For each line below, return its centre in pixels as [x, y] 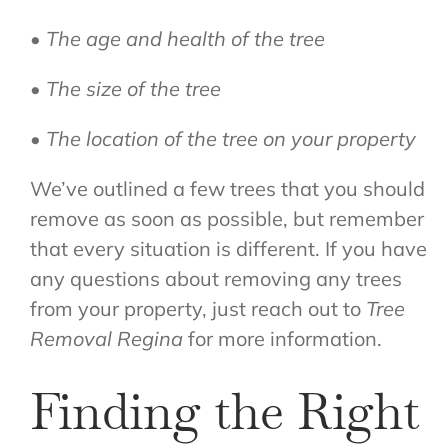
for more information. [282, 339]
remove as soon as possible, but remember [226, 219]
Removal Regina [106, 339]
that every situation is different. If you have [228, 249]
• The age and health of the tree [177, 39]
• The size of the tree [125, 89]
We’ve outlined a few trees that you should [227, 189]
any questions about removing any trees [215, 279]
